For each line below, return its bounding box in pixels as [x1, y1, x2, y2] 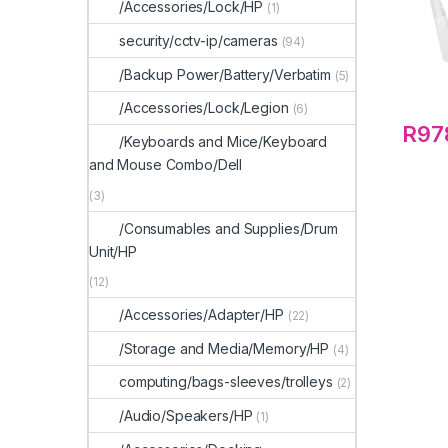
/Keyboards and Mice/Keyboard [119, 133, 328, 151]
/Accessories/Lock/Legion [119, 99, 289, 117]
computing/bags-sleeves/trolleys [119, 373, 333, 391]
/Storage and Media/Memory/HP [119, 339, 330, 357]
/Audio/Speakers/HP [119, 407, 253, 425]
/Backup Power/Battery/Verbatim [119, 65, 331, 83]
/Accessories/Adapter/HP [119, 305, 284, 323]
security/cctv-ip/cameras [119, 31, 278, 49]
